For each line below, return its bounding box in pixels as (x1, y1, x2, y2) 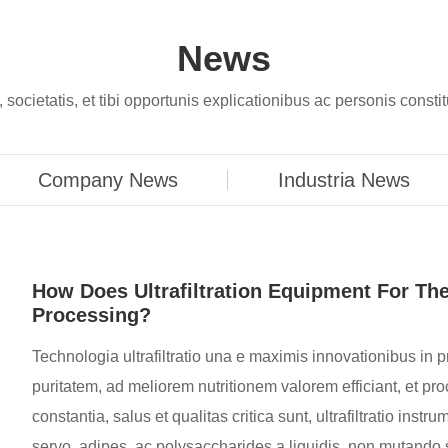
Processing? (32, 304, 151, 327)
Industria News (278, 168, 410, 191)
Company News (38, 168, 178, 191)
